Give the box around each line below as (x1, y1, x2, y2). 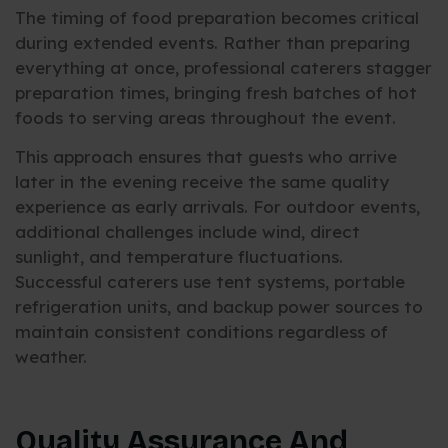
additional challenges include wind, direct (15, 221, 360, 243)
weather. (15, 346, 87, 368)
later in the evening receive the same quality (15, 171, 389, 193)
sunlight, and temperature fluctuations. (15, 246, 343, 268)
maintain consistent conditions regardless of (15, 321, 388, 343)
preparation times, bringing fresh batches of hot (15, 82, 417, 104)
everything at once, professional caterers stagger (15, 57, 432, 79)
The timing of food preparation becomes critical (15, 7, 419, 29)
